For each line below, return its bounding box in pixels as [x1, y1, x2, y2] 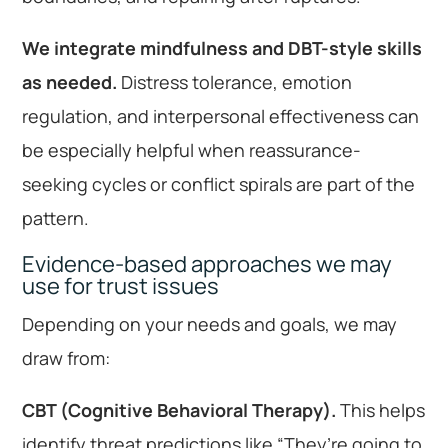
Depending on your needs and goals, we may [22, 311, 398, 336]
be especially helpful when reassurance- [22, 137, 362, 162]
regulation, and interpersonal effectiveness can [22, 103, 420, 128]
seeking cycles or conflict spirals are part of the [22, 171, 416, 196]
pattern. [22, 205, 90, 230]
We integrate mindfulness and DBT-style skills [22, 35, 423, 60]
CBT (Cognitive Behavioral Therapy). [22, 397, 337, 422]
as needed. [22, 69, 118, 94]
